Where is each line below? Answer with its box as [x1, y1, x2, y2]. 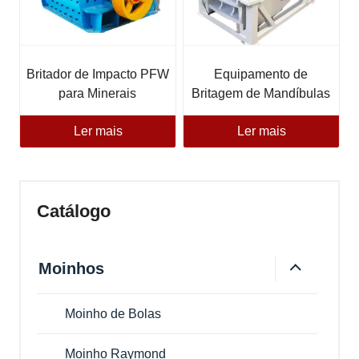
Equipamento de [214, 67, 309, 81]
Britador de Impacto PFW [26, 67, 169, 81]
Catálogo [37, 200, 111, 221]
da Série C [230, 105, 292, 119]
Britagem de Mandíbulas [192, 86, 331, 100]
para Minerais [58, 86, 137, 100]
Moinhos [38, 259, 104, 277]
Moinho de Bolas [65, 306, 161, 321]
